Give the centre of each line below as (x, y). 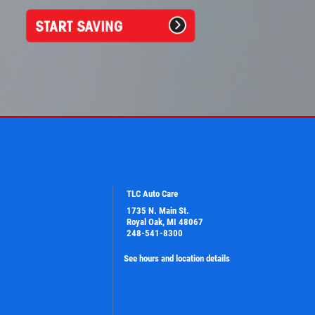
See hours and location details (176, 258)
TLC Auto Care (152, 193)
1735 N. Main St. (157, 210)
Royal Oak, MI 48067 (165, 221)
